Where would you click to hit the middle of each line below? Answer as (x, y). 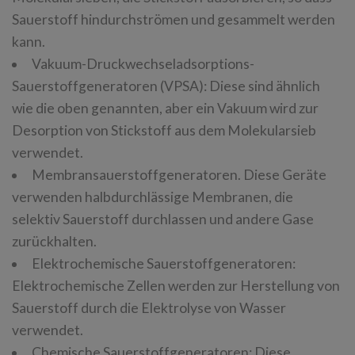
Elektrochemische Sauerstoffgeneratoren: (163, 263)
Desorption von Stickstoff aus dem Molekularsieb (164, 130)
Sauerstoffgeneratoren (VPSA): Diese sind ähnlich (166, 86)
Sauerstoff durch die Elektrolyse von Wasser (149, 307)
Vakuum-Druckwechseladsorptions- (143, 63)
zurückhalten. (54, 241)
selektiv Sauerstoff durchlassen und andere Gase (163, 219)
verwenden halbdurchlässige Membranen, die (153, 197)
